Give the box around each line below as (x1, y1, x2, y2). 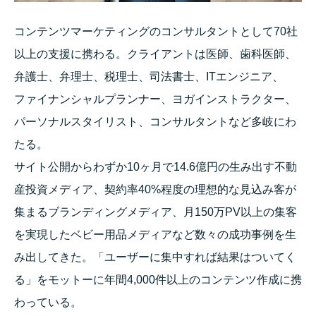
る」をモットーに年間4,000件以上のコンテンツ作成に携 (14, 274, 302, 286)
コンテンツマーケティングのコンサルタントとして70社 (14, 25, 298, 38)
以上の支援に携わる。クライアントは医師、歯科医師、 (14, 48, 296, 61)
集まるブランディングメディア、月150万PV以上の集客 (14, 206, 297, 219)
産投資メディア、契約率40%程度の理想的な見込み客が (14, 183, 296, 196)
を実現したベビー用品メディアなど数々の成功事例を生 (14, 229, 296, 241)
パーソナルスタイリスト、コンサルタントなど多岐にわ (14, 116, 296, 128)
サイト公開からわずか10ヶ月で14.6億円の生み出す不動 (14, 161, 297, 174)
